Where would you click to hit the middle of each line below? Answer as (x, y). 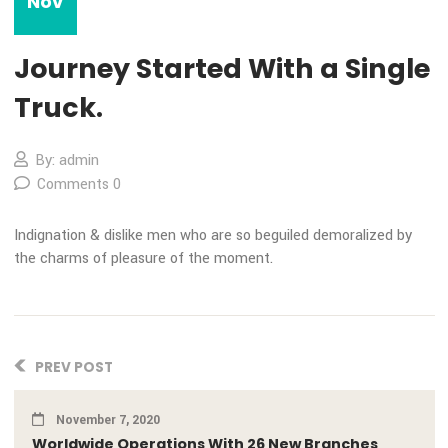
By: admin (74, 228)
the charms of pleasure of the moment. (159, 337)
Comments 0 (87, 255)
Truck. (64, 169)
